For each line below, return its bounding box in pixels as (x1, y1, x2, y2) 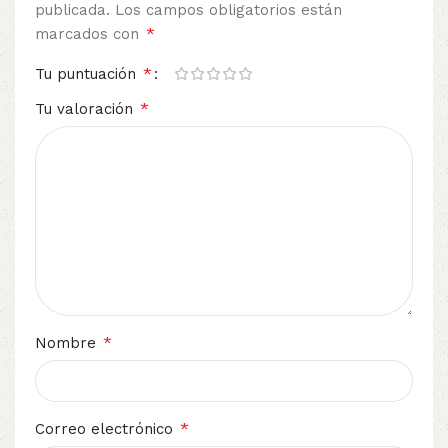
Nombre (35, 333, 101, 352)
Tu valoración (35, 99, 138, 118)
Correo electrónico (35, 419, 178, 438)
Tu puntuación (35, 64, 141, 83)
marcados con (35, 24, 144, 43)
